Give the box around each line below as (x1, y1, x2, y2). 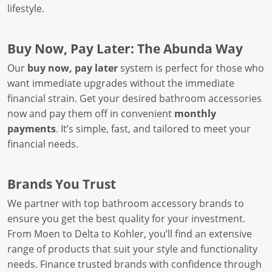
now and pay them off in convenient (7, 107, 174, 120)
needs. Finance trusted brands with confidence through (7, 257, 262, 271)
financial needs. (7, 137, 78, 151)
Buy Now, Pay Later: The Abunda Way (7, 39, 243, 57)
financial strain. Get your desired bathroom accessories (7, 92, 262, 105)
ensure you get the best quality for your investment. (7, 212, 245, 225)
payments (7, 122, 56, 135)
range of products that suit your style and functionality (7, 242, 257, 256)
